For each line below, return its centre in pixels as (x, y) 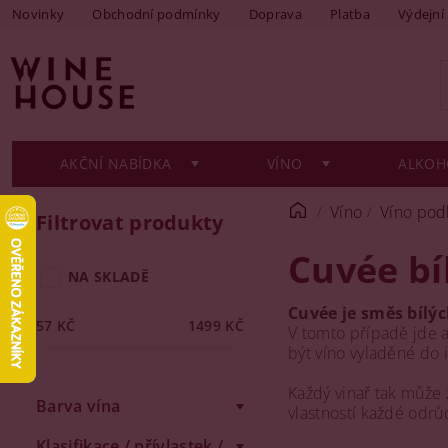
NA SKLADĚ (108, 276)
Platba (349, 14)
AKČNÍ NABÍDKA (116, 163)
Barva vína (78, 406)
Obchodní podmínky (156, 14)
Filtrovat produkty (130, 222)
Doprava (275, 14)
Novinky (38, 14)
